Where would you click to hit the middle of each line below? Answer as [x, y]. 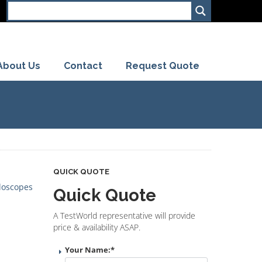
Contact [83, 65]
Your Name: [88, 250]
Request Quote [163, 65]
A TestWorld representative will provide [124, 216]
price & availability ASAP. [97, 227]
